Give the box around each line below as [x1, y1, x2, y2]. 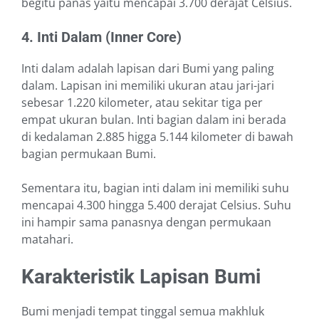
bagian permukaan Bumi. [21, 146, 156, 162]
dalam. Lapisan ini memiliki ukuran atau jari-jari [21, 78, 274, 94]
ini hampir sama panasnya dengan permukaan [21, 214, 271, 231]
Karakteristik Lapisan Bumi [21, 265, 261, 289]
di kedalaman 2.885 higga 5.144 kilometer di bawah [21, 129, 293, 145]
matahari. [21, 231, 73, 248]
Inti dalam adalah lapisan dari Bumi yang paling [21, 61, 274, 77]
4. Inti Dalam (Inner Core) [21, 28, 182, 46]
